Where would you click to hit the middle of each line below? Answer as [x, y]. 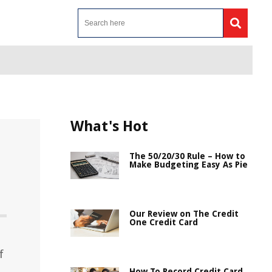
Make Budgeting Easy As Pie [189, 165]
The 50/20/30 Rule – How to [187, 156]
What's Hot [109, 126]
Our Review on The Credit [184, 214]
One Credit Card [164, 222]
